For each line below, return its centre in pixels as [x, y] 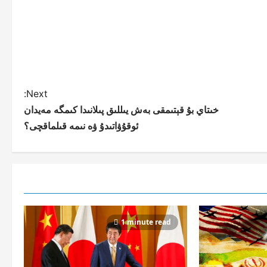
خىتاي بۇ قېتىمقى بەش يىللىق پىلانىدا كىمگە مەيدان [121, 109]
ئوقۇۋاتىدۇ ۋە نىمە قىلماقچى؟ [81, 125]
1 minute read [146, 222]
